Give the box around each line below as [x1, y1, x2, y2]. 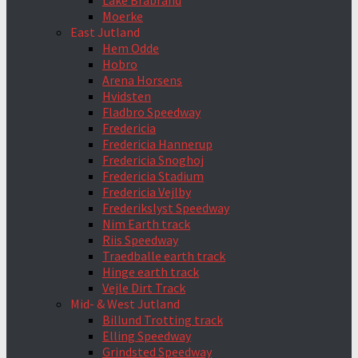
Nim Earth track [102, 216, 190, 232]
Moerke [102, 8, 143, 24]
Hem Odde [102, 40, 159, 56]
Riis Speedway [102, 232, 178, 248]
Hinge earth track [102, 264, 199, 280]
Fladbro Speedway [102, 104, 201, 120]
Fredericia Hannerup [102, 136, 213, 152]
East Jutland [70, 24, 140, 40]
